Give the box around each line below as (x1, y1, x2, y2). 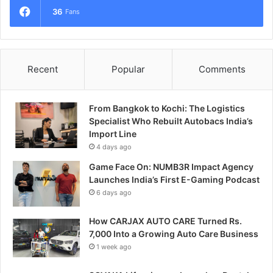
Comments (199, 63, 246, 75)
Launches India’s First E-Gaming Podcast (89, 174, 260, 185)
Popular (111, 63, 145, 75)
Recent (27, 63, 58, 75)
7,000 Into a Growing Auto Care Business (89, 228, 258, 239)
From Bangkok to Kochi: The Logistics (89, 102, 245, 113)
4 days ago (96, 142, 132, 151)
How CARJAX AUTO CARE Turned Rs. (89, 215, 242, 226)
